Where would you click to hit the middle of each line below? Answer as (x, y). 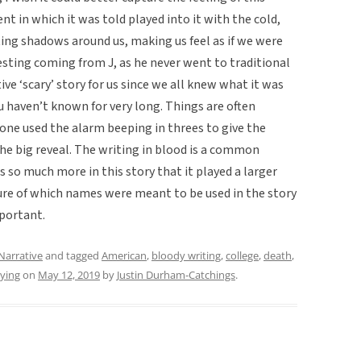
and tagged (72, 255)
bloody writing (186, 255)
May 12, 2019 (69, 274)
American (124, 255)
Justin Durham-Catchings (176, 274)
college (242, 255)
